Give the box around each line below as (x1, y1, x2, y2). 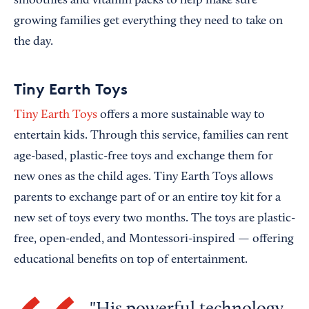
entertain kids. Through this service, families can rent (14, 129, 288, 142)
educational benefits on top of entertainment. (14, 253, 248, 266)
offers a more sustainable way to (97, 108, 265, 121)
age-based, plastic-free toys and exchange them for (14, 150, 273, 163)
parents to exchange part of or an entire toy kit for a (14, 191, 281, 204)
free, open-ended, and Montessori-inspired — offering (14, 232, 294, 246)
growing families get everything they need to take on (14, 14, 283, 28)
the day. (14, 35, 53, 48)
